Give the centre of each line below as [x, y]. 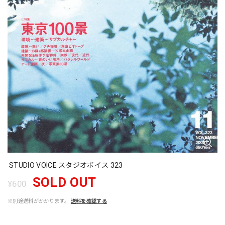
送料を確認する [89, 201]
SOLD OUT [64, 182]
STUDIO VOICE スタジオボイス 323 [66, 165]
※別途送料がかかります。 [38, 201]
